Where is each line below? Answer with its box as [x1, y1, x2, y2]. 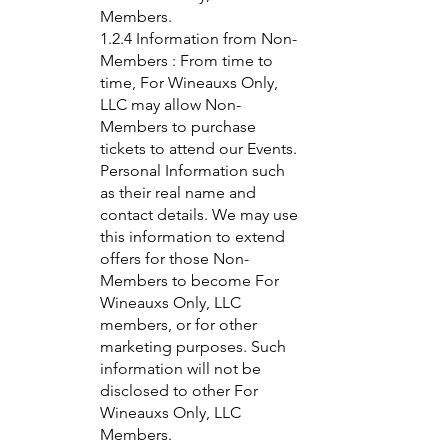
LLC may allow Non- [100, 95, 241, 114]
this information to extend [100, 227, 285, 246]
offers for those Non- [100, 249, 249, 268]
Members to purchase [100, 117, 256, 136]
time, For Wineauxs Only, [100, 73, 278, 92]
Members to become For [100, 271, 279, 290]
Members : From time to [100, 51, 273, 70]
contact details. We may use [100, 205, 298, 224]
